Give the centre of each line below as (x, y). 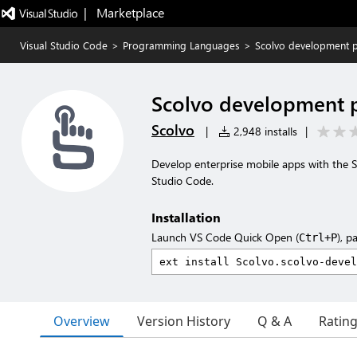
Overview (82, 321)
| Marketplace (124, 12)
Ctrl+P (318, 237)
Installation (186, 217)
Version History (184, 321)
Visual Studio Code (64, 45)
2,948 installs (264, 131)
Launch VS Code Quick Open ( (225, 237)
